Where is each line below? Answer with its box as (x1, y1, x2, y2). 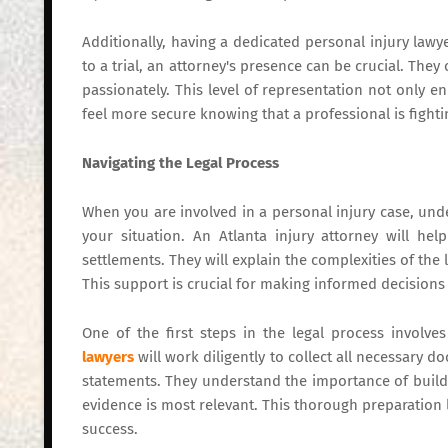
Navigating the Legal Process (82, 154, 279, 172)
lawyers (82, 348, 134, 366)
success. (82, 420, 138, 438)
